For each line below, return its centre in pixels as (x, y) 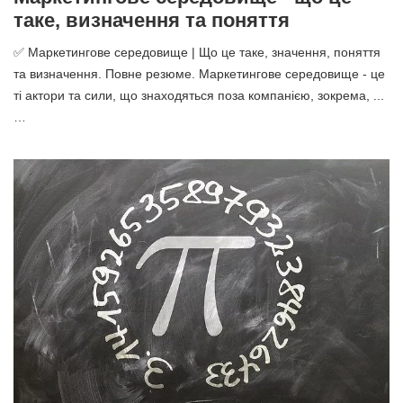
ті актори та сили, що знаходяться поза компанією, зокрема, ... (199, 96)
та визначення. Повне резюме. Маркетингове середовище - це (199, 74)
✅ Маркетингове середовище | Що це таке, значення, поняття (197, 53)
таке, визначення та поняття (152, 21)
